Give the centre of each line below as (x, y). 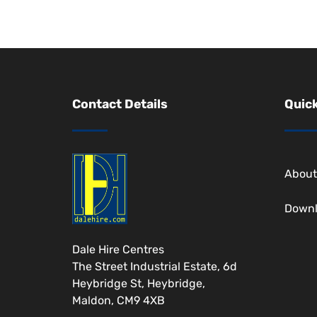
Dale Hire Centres (118, 250)
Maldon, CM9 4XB (119, 301)
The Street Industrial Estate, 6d (155, 267)
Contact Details (120, 104)
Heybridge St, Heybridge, (139, 284)
